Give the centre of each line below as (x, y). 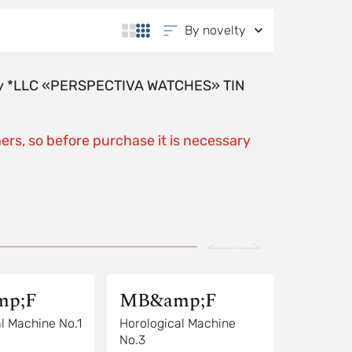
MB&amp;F (168, 301)
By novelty (215, 30)
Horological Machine (177, 323)
